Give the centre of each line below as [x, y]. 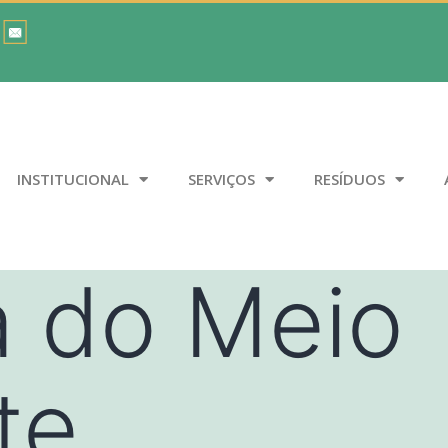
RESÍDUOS [350, 179]
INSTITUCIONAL [73, 179]
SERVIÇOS [222, 179]
